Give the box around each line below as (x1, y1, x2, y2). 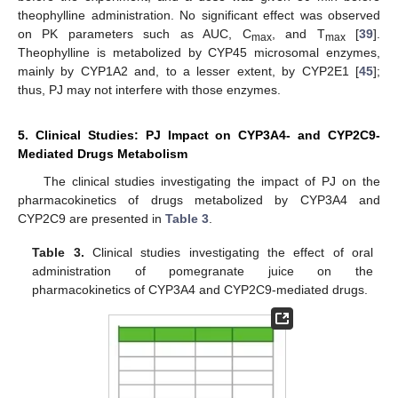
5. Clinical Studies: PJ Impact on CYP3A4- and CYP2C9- (18, 127, 380, 142)
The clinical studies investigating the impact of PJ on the (43, 173, 380, 188)
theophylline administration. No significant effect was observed (18, 7, 380, 22)
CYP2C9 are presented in (18, 211, 165, 226)
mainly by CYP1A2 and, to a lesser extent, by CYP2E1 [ (18, 63, 359, 78)
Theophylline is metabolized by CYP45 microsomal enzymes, (18, 44, 380, 60)
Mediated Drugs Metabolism (18, 146, 187, 161)
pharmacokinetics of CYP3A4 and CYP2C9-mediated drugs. (32, 282, 369, 297)
